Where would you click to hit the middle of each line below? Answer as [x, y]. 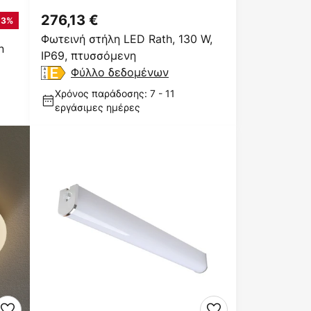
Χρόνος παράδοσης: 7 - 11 [115, 93]
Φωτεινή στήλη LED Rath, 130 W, [127, 39]
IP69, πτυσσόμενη [89, 56]
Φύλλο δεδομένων [120, 72]
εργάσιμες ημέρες [98, 107]
